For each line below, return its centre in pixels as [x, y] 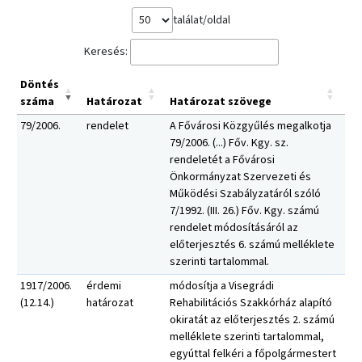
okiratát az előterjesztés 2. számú [252, 320]
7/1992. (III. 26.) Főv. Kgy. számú [244, 211]
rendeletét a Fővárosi [222, 160]
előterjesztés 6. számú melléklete [252, 245]
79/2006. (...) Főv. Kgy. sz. [229, 143]
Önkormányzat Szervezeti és [240, 177]
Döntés [40, 85]
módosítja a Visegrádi [222, 286]
